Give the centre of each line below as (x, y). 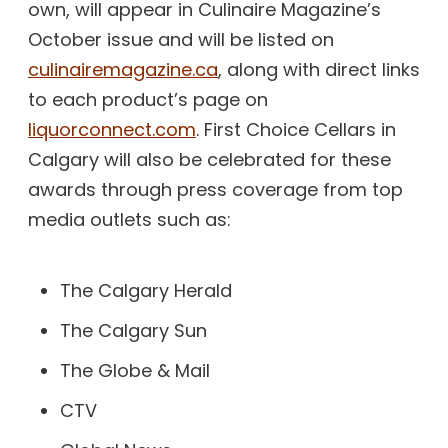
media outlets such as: (129, 219)
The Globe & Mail (135, 370)
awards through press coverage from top (215, 189)
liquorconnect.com (112, 129)
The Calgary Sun (133, 330)
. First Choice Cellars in (296, 129)
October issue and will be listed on (181, 39)
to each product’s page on (148, 99)
